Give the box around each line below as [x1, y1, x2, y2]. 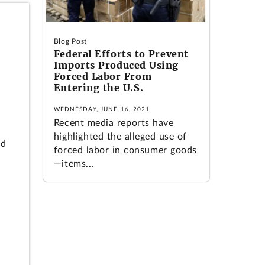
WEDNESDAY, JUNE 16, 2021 [53, 106, 150, 112]
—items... [53, 159, 95, 169]
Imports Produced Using [53, 59, 179, 72]
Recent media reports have [53, 118, 174, 128]
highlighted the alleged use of [53, 131, 188, 141]
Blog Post [53, 38, 87, 46]
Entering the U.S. [53, 82, 144, 94]
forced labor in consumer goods [53, 145, 198, 155]
